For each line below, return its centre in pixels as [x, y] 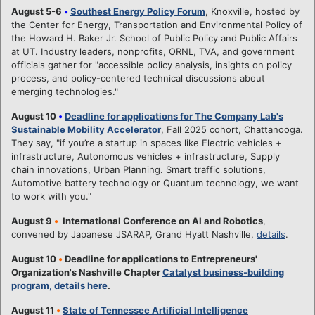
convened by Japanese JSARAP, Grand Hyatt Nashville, [134, 234]
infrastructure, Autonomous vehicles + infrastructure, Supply [146, 156]
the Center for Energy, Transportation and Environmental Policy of [157, 24]
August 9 [33, 220]
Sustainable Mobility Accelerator [86, 129]
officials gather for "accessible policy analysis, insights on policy [152, 64]
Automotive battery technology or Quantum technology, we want [155, 182]
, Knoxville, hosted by [252, 11]
